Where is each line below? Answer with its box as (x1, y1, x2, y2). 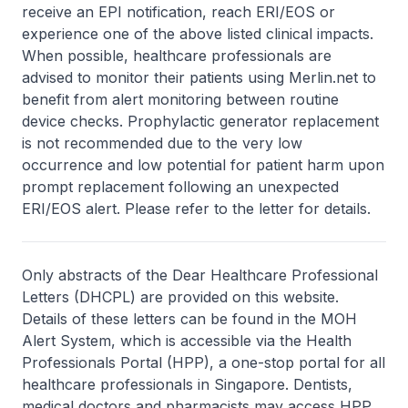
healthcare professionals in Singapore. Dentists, (22, 375, 352, 393)
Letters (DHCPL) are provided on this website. (22, 288, 339, 306)
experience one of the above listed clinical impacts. (22, 25, 373, 43)
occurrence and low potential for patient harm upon (22, 156, 384, 174)
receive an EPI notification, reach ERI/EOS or (22, 3, 335, 21)
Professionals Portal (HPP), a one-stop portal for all (22, 353, 385, 372)
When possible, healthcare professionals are (22, 46, 331, 65)
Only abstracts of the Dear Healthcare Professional (22, 266, 378, 284)
